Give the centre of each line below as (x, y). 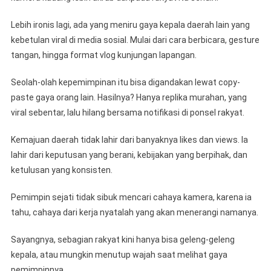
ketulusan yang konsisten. (61, 170)
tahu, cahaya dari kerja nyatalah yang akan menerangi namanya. (134, 212)
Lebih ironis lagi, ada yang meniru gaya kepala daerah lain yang (130, 24)
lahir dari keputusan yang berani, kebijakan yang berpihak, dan (129, 155)
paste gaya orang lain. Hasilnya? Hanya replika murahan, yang (129, 97)
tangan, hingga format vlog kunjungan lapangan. (103, 55)
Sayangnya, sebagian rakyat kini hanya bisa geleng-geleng (122, 239)
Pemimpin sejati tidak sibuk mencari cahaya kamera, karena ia (131, 197)
